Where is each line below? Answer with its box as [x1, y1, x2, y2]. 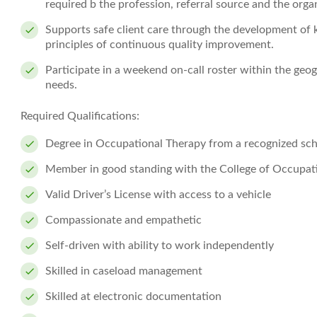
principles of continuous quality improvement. [45, 39, 274, 50]
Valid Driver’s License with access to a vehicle [45, 189, 271, 200]
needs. [45, 79, 80, 91]
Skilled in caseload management [45, 265, 202, 277]
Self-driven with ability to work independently [45, 240, 274, 251]
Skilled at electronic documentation [45, 291, 221, 302]
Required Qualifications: [21, 110, 139, 122]
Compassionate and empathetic [45, 214, 202, 226]
